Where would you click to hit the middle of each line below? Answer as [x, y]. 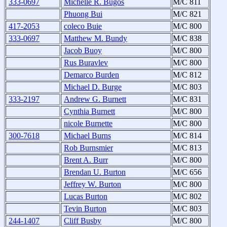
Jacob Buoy [83, 51]
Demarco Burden [91, 75]
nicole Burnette [88, 124]
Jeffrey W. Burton [92, 184]
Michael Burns [87, 136]
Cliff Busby [83, 221]
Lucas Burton [86, 197]
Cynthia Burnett [89, 111]
